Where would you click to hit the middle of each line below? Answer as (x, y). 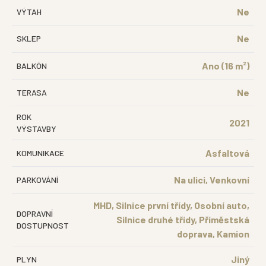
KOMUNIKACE (40, 153)
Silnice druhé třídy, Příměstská (183, 219)
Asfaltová (227, 153)
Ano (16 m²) (226, 66)
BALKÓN (32, 66)
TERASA (32, 92)
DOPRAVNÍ (35, 213)
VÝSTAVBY (37, 129)
